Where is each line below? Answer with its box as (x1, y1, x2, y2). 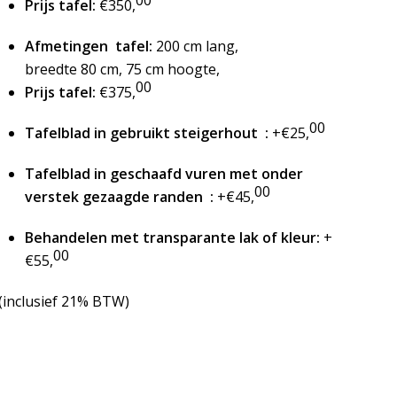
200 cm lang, (152, 36, 238, 56)
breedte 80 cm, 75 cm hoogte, (24, 59, 220, 79)
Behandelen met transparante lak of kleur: (24, 228, 320, 247)
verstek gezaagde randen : (24, 187, 214, 206)
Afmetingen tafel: (24, 36, 152, 56)
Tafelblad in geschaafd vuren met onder (24, 164, 303, 183)
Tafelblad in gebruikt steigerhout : (24, 123, 269, 143)
